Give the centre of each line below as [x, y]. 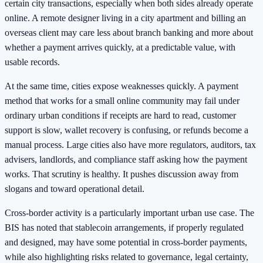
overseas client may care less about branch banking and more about [129, 32]
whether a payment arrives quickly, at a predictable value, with [120, 47]
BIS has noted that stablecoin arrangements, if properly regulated [124, 227]
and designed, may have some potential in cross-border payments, [126, 242]
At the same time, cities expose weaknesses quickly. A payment [122, 86]
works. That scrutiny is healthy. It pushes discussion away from [122, 174]
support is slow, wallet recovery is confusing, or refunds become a [127, 130]
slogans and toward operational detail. [75, 188]
